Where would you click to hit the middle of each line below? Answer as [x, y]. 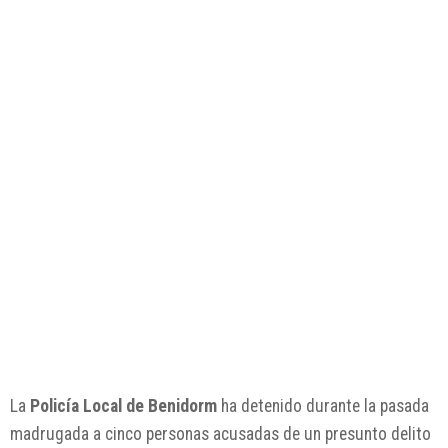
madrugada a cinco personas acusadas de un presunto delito [220, 434]
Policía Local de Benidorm [123, 406]
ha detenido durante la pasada [323, 406]
